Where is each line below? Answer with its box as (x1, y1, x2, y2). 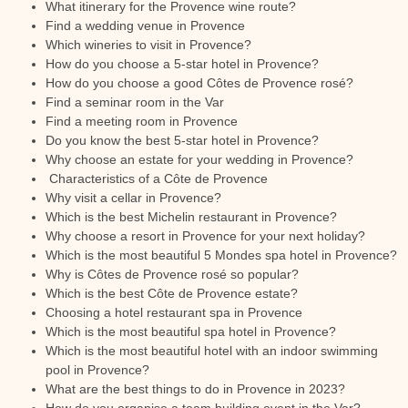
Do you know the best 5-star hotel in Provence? (46, 133, 319, 148)
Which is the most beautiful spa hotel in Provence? (46, 324, 336, 339)
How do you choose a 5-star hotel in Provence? (46, 56, 319, 71)
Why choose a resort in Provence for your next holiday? (46, 229, 365, 243)
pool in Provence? (46, 362, 149, 377)
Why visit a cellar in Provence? (46, 190, 221, 205)
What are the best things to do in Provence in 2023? (46, 382, 345, 396)
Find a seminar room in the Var (46, 95, 224, 109)
